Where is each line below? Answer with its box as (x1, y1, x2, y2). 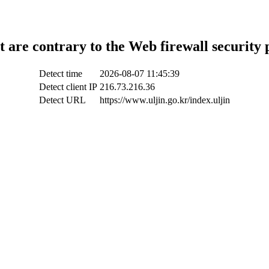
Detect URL (39, 94, 86, 105)
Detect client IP (39, 81, 97, 92)
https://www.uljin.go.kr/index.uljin (100, 94, 230, 105)
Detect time (39, 68, 82, 79)
